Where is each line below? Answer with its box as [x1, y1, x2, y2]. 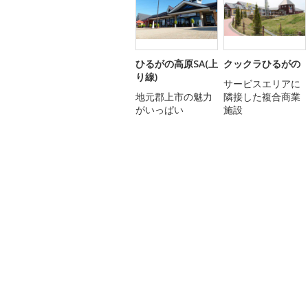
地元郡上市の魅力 [135, 89, 212, 103]
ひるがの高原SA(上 [135, 56, 218, 70]
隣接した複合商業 [223, 89, 300, 103]
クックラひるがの [223, 56, 300, 70]
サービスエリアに [223, 76, 300, 90]
